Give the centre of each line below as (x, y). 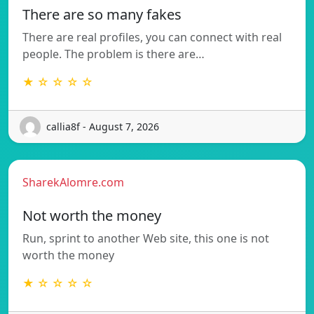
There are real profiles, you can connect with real (152, 37)
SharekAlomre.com (73, 182)
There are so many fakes (102, 14)
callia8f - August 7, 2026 (103, 127)
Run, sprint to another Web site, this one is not (146, 238)
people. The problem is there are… (114, 54)
